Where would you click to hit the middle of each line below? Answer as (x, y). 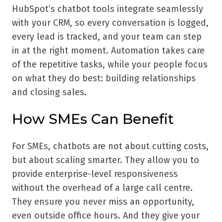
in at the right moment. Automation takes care (108, 50)
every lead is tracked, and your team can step (107, 36)
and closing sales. (49, 92)
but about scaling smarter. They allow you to (106, 160)
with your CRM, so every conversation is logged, (110, 23)
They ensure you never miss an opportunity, (103, 201)
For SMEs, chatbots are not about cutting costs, (110, 146)
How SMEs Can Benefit (93, 119)
